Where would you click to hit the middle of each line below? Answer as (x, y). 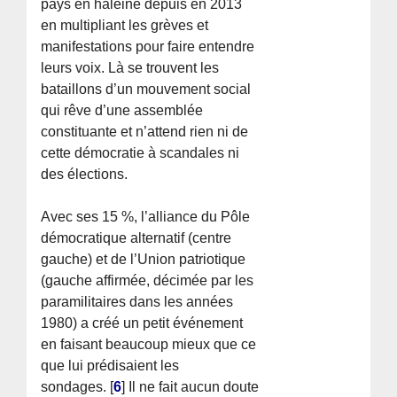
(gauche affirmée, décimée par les (148, 280)
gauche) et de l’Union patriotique (144, 259)
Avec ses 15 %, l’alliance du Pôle (146, 216)
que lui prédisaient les (110, 365)
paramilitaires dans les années (137, 301)
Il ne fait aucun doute (192, 386)
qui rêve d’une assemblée (122, 110)
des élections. (85, 174)
